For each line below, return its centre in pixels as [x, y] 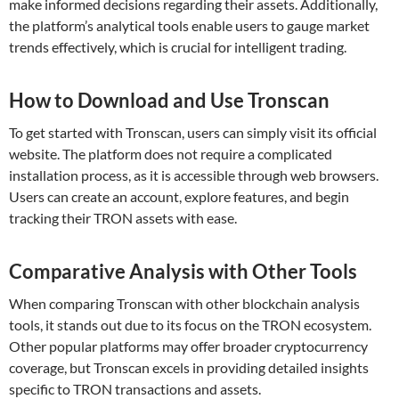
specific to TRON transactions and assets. [135, 389]
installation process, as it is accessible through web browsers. [194, 175]
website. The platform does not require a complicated [171, 154]
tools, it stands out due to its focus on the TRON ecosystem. [190, 325]
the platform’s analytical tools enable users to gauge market [189, 25]
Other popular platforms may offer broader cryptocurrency [188, 346]
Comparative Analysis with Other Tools [183, 271]
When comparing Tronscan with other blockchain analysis [184, 303]
